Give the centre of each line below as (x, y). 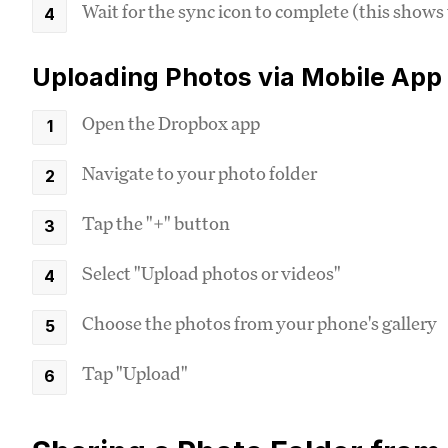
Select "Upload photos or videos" (211, 273)
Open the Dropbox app (171, 123)
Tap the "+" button (156, 223)
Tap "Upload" (135, 373)
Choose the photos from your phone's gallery (259, 323)
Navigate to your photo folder (199, 173)
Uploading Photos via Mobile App (237, 77)
